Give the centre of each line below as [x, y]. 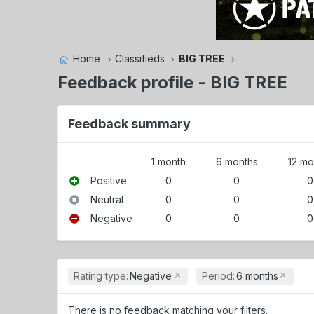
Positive [109, 180]
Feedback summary [130, 123]
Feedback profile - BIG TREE [173, 83]
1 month [168, 161]
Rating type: [101, 275]
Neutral [107, 199]
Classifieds [139, 59]
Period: [218, 275]
